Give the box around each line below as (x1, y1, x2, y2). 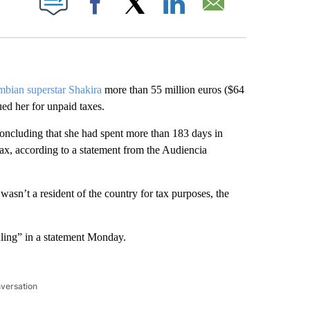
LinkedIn (193, 12, 226, 23)
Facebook (114, 12, 153, 23)
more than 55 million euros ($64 (101, 84, 244, 96)
